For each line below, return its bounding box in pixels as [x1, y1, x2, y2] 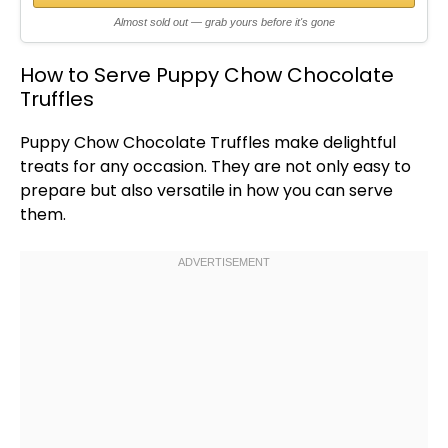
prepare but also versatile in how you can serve [20, 179, 393, 202]
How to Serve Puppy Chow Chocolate [20, 61, 394, 89]
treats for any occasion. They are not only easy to [20, 155, 411, 178]
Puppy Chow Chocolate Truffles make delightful [20, 131, 396, 154]
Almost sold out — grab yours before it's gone [113, 16, 335, 28]
